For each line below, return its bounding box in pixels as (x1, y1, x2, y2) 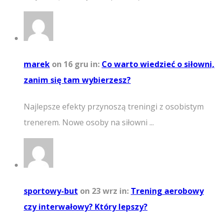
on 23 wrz (80, 185, 119, 196)
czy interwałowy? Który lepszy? (24, 201, 147, 212)
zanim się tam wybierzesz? (24, 74, 131, 86)
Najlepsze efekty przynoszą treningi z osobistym (24, 101, 204, 112)
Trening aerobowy (131, 185, 204, 196)
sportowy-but (24, 185, 78, 196)
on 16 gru (52, 59, 90, 70)
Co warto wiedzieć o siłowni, (102, 59, 215, 70)
